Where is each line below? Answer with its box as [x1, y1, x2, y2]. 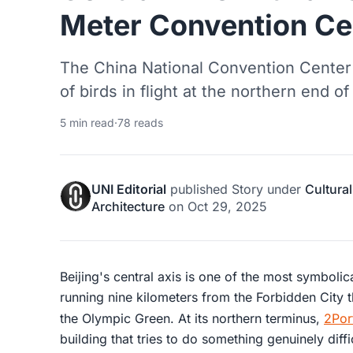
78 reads [117, 115, 163, 129]
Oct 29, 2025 [188, 198, 267, 214]
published [166, 180, 232, 197]
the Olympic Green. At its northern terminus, [60, 310, 324, 327]
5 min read [60, 115, 114, 129]
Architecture [91, 198, 165, 214]
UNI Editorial [91, 180, 166, 197]
